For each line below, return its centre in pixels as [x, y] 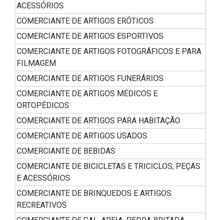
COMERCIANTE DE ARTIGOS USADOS [82, 136]
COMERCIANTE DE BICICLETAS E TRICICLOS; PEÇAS [109, 166]
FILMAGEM [36, 63]
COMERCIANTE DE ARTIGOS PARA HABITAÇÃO [98, 121]
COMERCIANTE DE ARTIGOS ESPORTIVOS [90, 36]
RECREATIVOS [42, 205]
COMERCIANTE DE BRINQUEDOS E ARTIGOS [94, 193]
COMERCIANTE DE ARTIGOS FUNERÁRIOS [90, 79]
